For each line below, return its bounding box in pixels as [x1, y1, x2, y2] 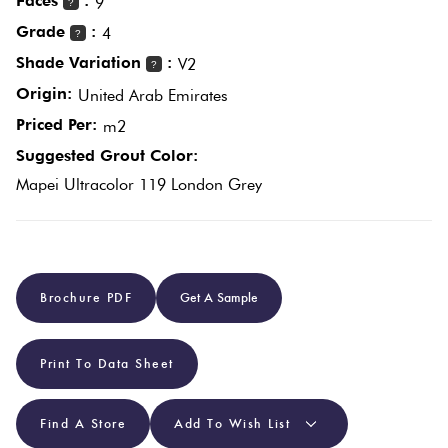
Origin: [16, 84, 72, 104]
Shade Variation [16, 53, 146, 73]
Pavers [173, 246, 217, 266]
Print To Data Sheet [40, 355, 174, 373]
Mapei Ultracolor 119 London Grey [16, 175, 262, 195]
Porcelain [173, 218, 237, 238]
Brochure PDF [40, 289, 132, 307]
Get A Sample [180, 289, 258, 307]
